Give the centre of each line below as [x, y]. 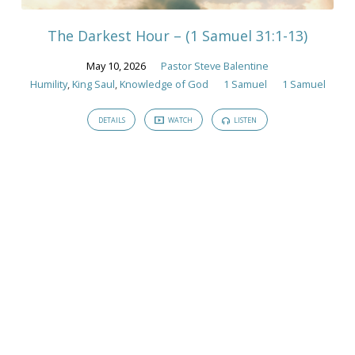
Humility [48, 84]
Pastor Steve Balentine [215, 65]
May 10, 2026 [116, 65]
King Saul [93, 84]
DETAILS [111, 120]
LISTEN [245, 120]
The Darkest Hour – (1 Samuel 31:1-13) [177, 35]
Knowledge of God [164, 84]
